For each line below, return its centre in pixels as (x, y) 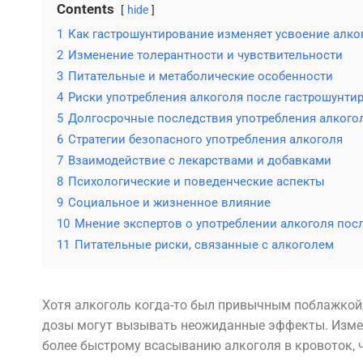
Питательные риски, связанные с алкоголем (204, 245)
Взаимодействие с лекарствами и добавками (200, 160)
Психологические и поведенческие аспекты (196, 181)
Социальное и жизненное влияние (169, 203)
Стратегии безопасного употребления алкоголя (205, 139)
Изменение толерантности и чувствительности (205, 55)
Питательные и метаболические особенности (201, 76)
